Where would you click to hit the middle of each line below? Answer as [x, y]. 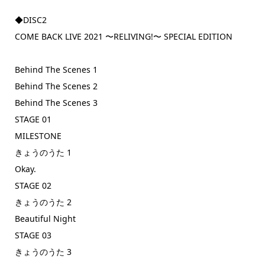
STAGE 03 [33, 235]
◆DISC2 [30, 20]
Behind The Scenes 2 [56, 86]
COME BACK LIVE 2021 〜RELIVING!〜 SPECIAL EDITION [123, 36]
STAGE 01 [33, 119]
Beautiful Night [45, 218]
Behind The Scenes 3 [56, 102]
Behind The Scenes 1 [56, 69]
